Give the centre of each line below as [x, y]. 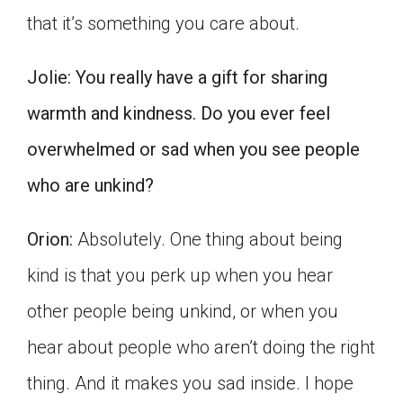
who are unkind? [90, 186]
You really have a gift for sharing [201, 78]
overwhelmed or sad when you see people [193, 150]
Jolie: [49, 78]
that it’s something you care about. [163, 24]
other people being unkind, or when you [183, 312]
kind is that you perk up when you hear [180, 276]
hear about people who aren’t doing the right [201, 348]
